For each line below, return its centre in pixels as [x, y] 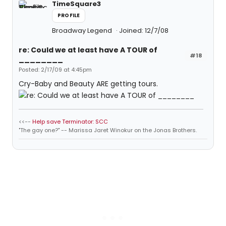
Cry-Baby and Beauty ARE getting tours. [88, 84]
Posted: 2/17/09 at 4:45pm [55, 70]
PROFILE [69, 15]
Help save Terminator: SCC [70, 122]
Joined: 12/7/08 [144, 31]
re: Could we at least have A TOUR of [88, 50]
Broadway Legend [83, 31]
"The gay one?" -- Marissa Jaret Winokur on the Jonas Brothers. [108, 130]
